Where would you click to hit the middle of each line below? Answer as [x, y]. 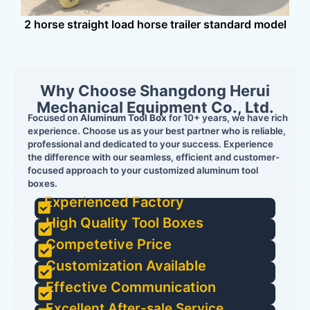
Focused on [54, 117]
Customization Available [126, 266]
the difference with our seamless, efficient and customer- [154, 157]
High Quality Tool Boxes [125, 223]
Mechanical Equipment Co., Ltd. [155, 107]
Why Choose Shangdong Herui [155, 90]
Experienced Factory [114, 202]
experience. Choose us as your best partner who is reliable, [157, 130]
